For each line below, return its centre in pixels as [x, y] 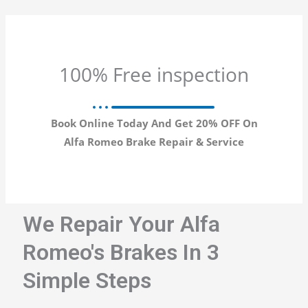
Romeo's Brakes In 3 [121, 252]
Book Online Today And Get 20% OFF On [154, 123]
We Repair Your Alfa [121, 224]
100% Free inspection [154, 74]
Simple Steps [87, 280]
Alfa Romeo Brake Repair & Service [154, 141]
